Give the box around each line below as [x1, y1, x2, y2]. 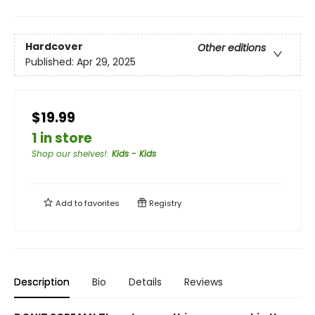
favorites [84, 198, 120, 209]
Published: [25, 55, 77, 70]
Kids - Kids [112, 148, 156, 160]
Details [129, 275, 162, 289]
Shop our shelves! [32, 148, 107, 160]
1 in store [32, 129, 92, 148]
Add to [53, 198, 84, 209]
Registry [147, 198, 181, 209]
